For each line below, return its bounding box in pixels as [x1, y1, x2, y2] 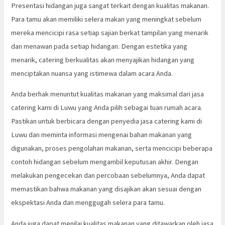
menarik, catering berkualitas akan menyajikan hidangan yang [11, 55, 195, 64]
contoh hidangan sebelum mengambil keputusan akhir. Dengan [11, 157, 199, 167]
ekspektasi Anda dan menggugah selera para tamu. [11, 198, 165, 207]
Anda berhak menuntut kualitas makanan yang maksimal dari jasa [11, 89, 204, 99]
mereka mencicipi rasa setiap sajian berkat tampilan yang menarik [11, 28, 209, 37]
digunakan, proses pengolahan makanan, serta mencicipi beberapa [11, 144, 213, 153]
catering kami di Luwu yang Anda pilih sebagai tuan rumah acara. [11, 103, 203, 113]
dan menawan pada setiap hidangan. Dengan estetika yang [11, 41, 188, 51]
